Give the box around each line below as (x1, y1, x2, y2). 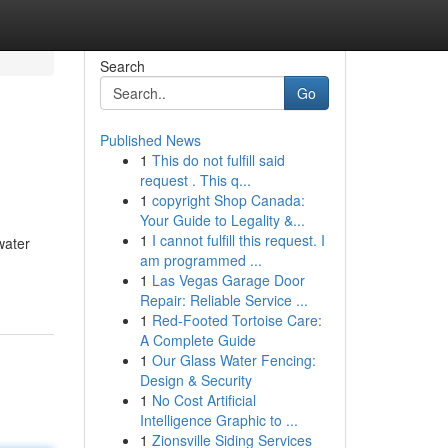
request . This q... (139, 170, 251, 190)
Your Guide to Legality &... (139, 210, 305, 230)
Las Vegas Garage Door (151, 270, 305, 290)
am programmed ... (139, 250, 262, 270)
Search (99, 56, 145, 76)
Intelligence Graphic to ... (139, 410, 298, 430)
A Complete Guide (139, 330, 256, 350)
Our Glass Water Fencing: (151, 350, 316, 370)
